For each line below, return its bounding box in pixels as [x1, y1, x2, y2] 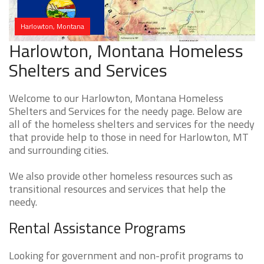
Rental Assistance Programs [9, 217, 186, 240]
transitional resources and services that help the [9, 181, 226, 197]
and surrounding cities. [9, 142, 108, 159]
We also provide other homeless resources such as [9, 168, 233, 184]
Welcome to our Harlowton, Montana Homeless [9, 90, 223, 107]
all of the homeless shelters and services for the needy [9, 116, 255, 133]
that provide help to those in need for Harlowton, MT [9, 129, 249, 146]
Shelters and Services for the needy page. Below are [9, 103, 242, 120]
